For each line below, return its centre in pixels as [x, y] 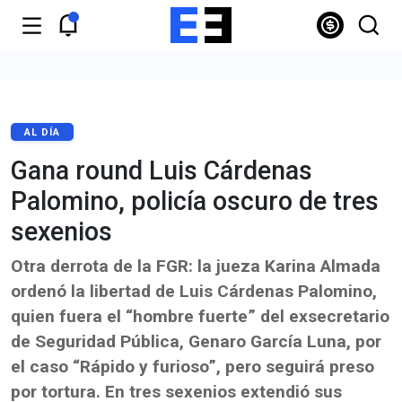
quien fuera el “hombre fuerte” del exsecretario [200, 316]
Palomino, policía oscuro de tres [195, 201]
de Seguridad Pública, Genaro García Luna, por [196, 341]
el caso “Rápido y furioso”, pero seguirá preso [192, 367]
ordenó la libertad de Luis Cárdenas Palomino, [194, 291]
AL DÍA [42, 132]
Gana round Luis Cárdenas [162, 170]
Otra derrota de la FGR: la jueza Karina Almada [196, 266]
